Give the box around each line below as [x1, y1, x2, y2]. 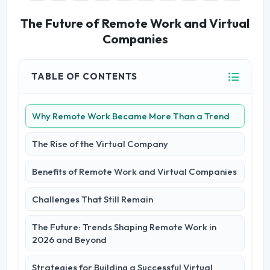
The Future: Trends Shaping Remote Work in [32, 221, 217, 233]
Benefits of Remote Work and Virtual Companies [32, 166, 237, 178]
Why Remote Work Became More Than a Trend [32, 110, 230, 122]
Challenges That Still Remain [32, 193, 154, 206]
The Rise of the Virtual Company [32, 138, 169, 150]
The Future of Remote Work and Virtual [20, 16, 250, 31]
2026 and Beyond [32, 234, 107, 246]
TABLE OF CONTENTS [31, 71, 137, 83]
